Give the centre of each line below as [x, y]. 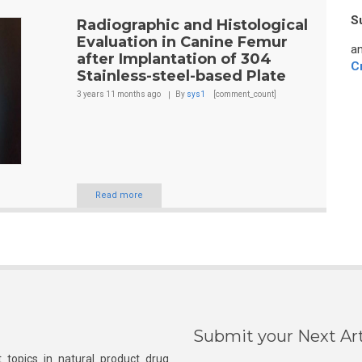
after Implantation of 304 [174, 59]
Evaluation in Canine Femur [182, 42]
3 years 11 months [111, 94]
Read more [119, 196]
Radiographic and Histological [192, 25]
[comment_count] [244, 94]
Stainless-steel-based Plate [181, 76]
